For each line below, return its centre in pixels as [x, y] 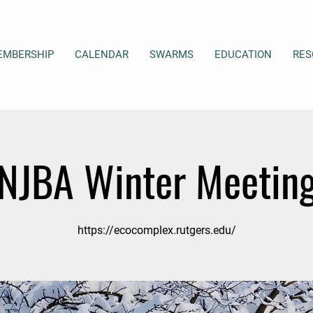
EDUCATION [243, 54]
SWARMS [171, 54]
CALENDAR [101, 54]
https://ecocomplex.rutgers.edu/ [156, 230]
